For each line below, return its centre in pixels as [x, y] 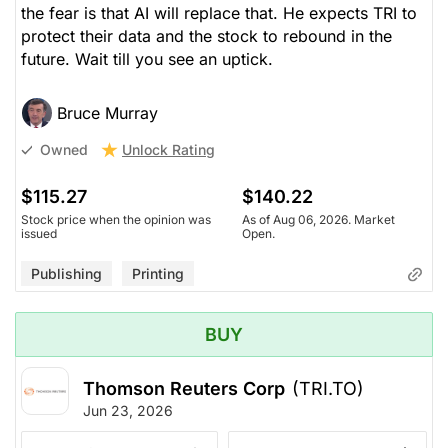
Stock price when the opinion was [116, 219]
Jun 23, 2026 [128, 411]
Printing [158, 273]
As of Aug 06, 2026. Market [318, 219]
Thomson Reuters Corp [184, 389]
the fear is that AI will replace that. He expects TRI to [219, 12]
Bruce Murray [107, 112]
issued [39, 233]
